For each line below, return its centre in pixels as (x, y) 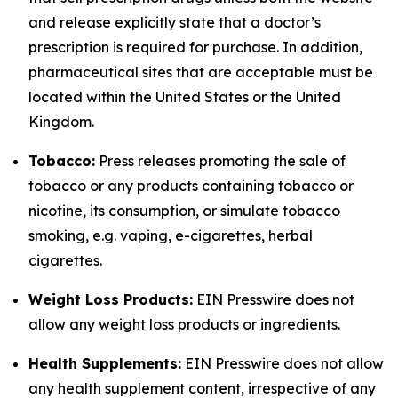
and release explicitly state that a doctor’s (175, 22)
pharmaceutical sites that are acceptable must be (201, 72)
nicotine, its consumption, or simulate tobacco (184, 211)
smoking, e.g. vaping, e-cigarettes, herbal (171, 235)
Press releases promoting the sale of (220, 161)
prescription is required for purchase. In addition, (195, 47)
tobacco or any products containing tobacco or (191, 186)
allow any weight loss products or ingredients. (184, 324)
